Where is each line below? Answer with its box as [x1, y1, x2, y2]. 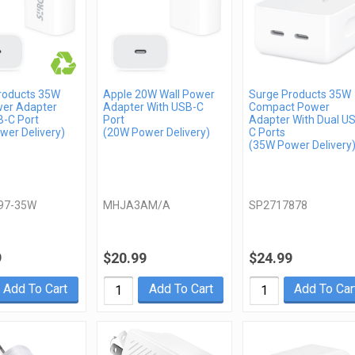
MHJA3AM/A [103, 199, 171, 212]
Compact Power [248, 101, 330, 114]
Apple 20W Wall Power [103, 88, 216, 101]
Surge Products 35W [248, 88, 351, 101]
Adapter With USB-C [103, 101, 204, 114]
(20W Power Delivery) [103, 126, 211, 139]
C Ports [248, 126, 285, 139]
